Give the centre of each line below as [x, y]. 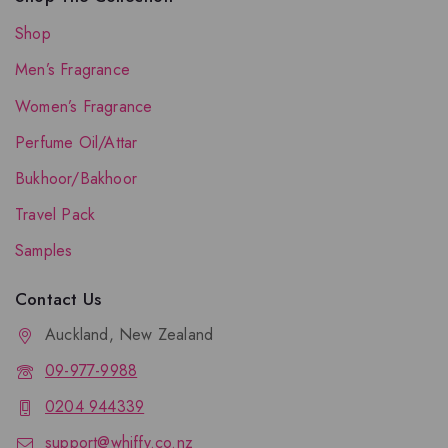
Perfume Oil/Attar [76, 142]
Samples [44, 251]
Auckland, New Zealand [129, 334]
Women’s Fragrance [84, 106]
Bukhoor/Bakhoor [76, 178]
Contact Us [58, 298]
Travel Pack [55, 215]
